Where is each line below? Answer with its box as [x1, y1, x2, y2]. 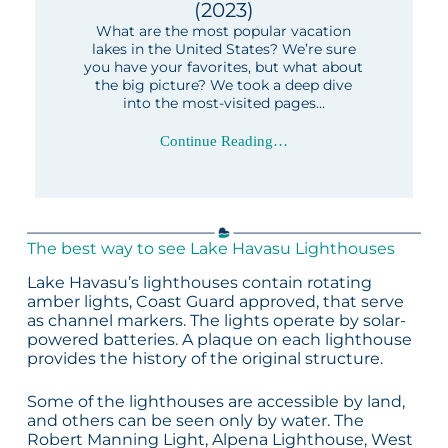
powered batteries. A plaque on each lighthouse [26, 330, 412, 350]
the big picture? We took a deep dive [95, 76, 353, 95]
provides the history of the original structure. [26, 349, 383, 369]
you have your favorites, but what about [84, 58, 364, 77]
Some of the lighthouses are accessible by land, [26, 392, 405, 412]
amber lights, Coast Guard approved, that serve [26, 292, 404, 312]
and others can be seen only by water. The [26, 411, 364, 431]
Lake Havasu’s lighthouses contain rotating [26, 273, 372, 293]
